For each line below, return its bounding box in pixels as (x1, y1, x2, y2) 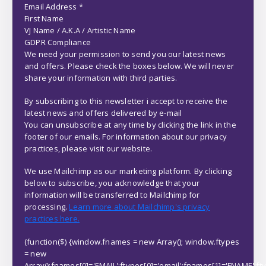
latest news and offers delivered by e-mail (24, 107, 182, 118)
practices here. (24, 213, 80, 224)
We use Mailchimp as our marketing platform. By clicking (24, 166, 232, 177)
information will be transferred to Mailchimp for (24, 189, 200, 201)
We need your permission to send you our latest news (24, 49, 226, 60)
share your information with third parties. (24, 72, 178, 84)
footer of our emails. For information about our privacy (24, 131, 227, 142)
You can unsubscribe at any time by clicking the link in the (24, 119, 236, 130)
